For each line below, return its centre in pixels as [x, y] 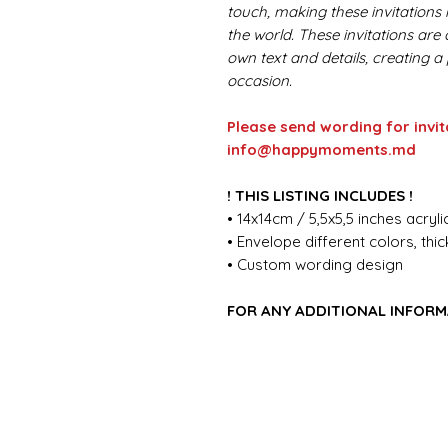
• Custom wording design [315, 264]
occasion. [259, 80]
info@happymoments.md [321, 149]
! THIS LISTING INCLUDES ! [320, 195]
